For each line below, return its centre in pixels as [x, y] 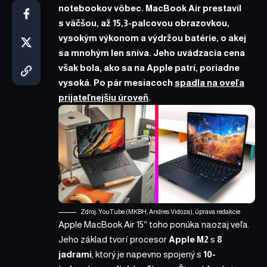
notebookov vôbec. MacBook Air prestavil [150, 8]
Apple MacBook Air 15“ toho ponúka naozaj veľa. [154, 224]
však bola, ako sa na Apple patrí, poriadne [149, 67]
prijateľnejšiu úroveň [103, 97]
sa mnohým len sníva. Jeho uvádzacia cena [152, 52]
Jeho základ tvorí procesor [114, 239]
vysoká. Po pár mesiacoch [117, 82]
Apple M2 [189, 239]
